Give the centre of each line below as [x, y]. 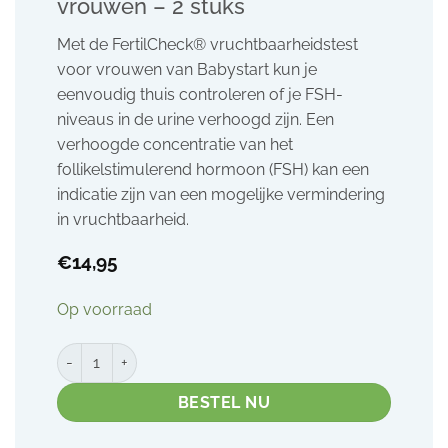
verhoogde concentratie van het [174, 144]
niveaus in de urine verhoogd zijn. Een [195, 119]
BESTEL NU [224, 402]
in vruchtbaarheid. [122, 219]
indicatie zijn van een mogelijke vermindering [220, 194]
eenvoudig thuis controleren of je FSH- [199, 94]
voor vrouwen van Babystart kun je [186, 69]
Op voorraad [104, 309]
